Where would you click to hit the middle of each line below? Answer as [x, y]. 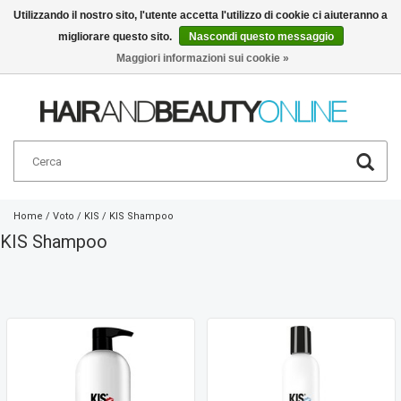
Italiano [307, 50]
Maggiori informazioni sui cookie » [203, 58]
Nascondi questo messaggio [261, 37]
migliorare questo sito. [116, 37]
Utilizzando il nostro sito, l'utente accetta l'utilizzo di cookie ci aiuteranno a [200, 15]
